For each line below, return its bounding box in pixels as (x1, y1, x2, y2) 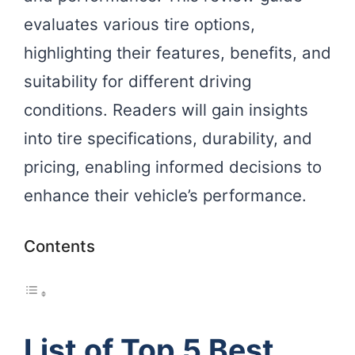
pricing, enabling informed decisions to (24, 157, 322, 177)
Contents (24, 235, 95, 256)
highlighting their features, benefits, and (24, 43, 331, 63)
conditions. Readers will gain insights (24, 100, 308, 120)
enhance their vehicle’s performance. (24, 185, 307, 206)
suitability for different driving (24, 71, 251, 92)
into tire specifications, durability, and (24, 128, 312, 149)
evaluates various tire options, (24, 14, 255, 35)
